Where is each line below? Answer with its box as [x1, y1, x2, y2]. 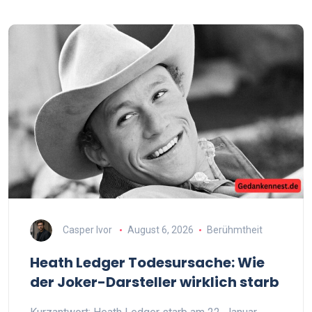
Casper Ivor [63, 224, 112, 235]
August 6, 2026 [127, 224, 194, 235]
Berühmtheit [206, 224, 263, 235]
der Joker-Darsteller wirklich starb [30, 272, 279, 292]
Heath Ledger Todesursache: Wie [30, 253, 265, 272]
